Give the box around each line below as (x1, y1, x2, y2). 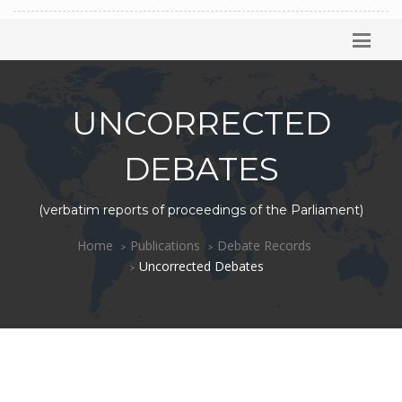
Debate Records (217, 236, 311, 254)
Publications (130, 236, 200, 254)
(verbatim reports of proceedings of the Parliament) (39, 201, 363, 218)
